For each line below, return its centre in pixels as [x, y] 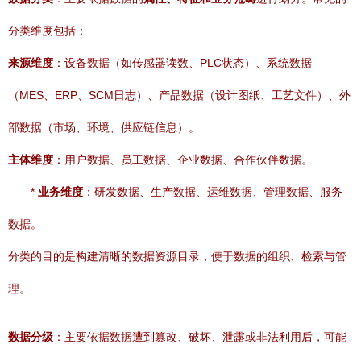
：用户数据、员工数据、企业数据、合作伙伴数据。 [183, 160]
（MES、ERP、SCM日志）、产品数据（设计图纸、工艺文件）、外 [179, 95]
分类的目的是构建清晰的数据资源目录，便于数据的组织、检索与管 [177, 256]
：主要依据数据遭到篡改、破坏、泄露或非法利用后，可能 [200, 337]
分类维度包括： [48, 31]
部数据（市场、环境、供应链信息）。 [104, 127]
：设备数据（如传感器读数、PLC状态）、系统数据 [183, 63]
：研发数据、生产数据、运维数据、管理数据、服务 [213, 192]
